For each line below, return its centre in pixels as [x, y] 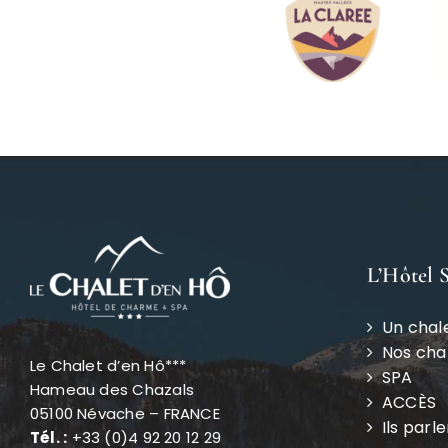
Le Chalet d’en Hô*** [108, 365]
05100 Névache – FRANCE [124, 413]
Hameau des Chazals [111, 389]
